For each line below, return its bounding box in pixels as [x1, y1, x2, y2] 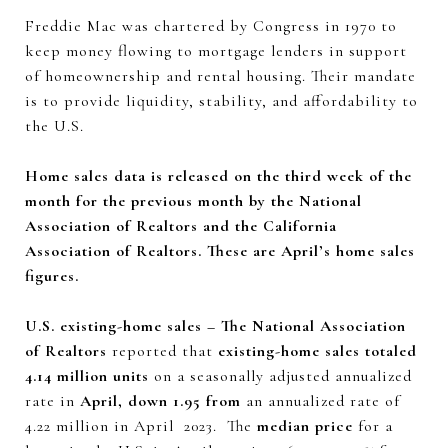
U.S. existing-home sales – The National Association [25, 315, 406, 336]
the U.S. [25, 115, 84, 136]
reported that [107, 340, 218, 361]
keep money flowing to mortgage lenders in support [25, 40, 407, 61]
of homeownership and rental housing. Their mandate [25, 65, 416, 86]
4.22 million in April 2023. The [25, 415, 257, 436]
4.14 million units [25, 365, 149, 386]
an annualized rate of [241, 390, 400, 411]
